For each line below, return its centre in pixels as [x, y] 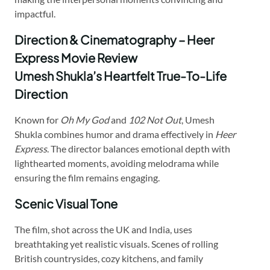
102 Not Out [155, 119]
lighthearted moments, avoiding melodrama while [117, 163]
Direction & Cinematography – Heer [115, 39]
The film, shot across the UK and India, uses [103, 229]
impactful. [35, 13]
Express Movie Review [76, 57]
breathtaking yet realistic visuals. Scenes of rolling [116, 243]
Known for [37, 119]
